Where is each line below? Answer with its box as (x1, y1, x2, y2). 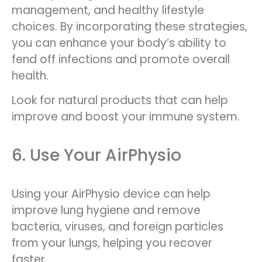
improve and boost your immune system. (12, 109, 240, 125)
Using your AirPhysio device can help (12, 185, 211, 202)
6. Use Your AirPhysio (12, 143, 181, 167)
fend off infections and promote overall (12, 51, 230, 68)
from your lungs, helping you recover (12, 235, 212, 251)
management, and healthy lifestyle (12, 2, 204, 19)
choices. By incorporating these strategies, (12, 19, 247, 35)
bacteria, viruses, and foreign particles (12, 218, 223, 235)
